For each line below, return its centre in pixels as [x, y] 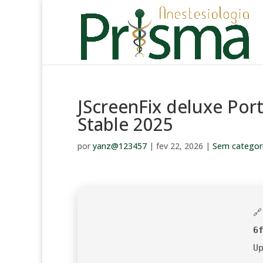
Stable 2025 [125, 124]
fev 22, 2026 [180, 146]
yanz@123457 [120, 146]
